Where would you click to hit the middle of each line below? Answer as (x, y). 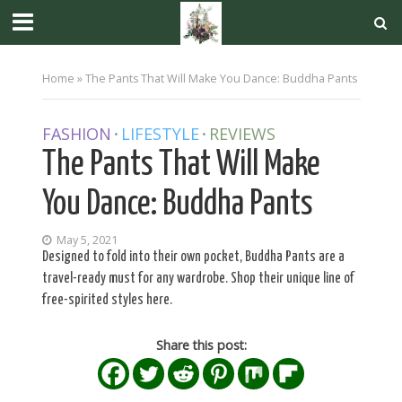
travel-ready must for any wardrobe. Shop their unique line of (198, 278)
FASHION (76, 134)
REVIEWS (242, 134)
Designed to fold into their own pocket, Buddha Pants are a (193, 257)
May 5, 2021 (87, 240)
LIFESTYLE (160, 134)
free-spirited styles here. (107, 300)
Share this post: (201, 345)
